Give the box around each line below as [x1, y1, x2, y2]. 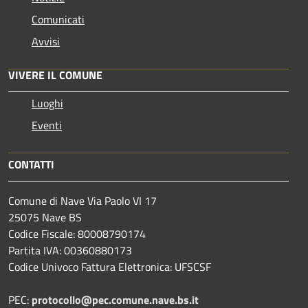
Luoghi [32, 95, 63, 112]
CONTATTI [8, 156, 54, 173]
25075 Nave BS [8, 209, 82, 226]
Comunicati [32, 11, 85, 28]
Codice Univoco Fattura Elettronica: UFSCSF [8, 258, 211, 276]
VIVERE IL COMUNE [8, 67, 102, 84]
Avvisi [32, 33, 60, 50]
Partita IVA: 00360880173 [8, 242, 132, 259]
